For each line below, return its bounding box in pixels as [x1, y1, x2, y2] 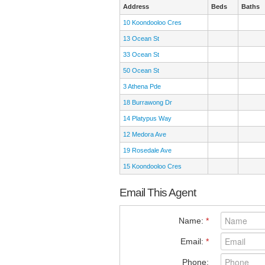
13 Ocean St [123, 35, 159, 43]
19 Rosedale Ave [123, 147, 172, 154]
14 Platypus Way [123, 115, 172, 122]
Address [123, 3, 149, 11]
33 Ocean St [123, 51, 159, 59]
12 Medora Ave [123, 131, 166, 138]
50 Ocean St [123, 67, 159, 75]
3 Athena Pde [123, 83, 161, 91]
